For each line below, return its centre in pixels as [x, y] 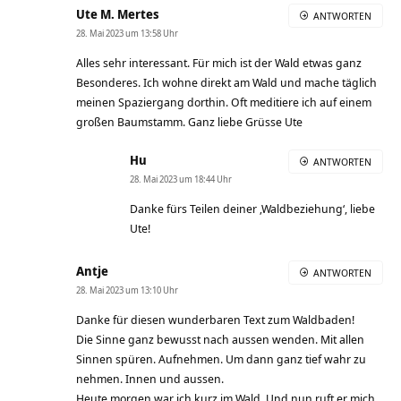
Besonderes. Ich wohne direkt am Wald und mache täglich [226, 82]
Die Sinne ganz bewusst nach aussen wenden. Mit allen [220, 339]
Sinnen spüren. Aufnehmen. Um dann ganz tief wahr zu [221, 358]
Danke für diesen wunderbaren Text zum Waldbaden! [215, 319]
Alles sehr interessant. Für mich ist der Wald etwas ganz [219, 62]
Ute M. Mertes [118, 13]
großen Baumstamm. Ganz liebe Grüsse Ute [189, 121]
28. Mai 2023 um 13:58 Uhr [127, 33]
